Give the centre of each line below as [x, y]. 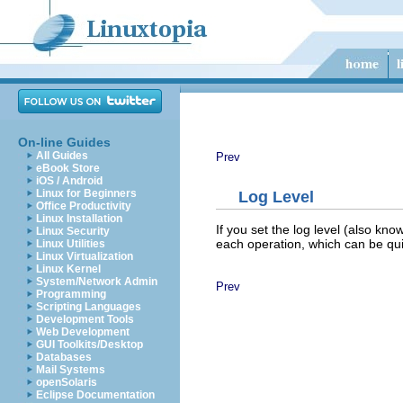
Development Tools [85, 319]
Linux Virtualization [85, 256]
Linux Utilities [71, 244]
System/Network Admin [97, 282]
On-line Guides [64, 142]
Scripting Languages [89, 307]
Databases [64, 357]
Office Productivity [84, 206]
